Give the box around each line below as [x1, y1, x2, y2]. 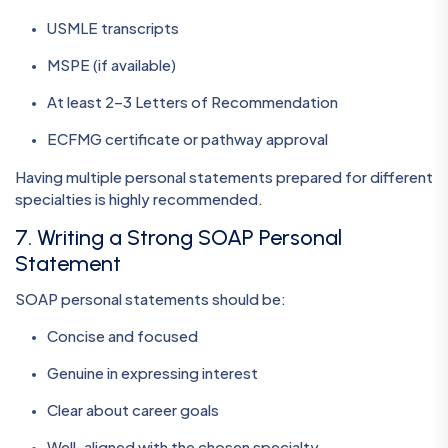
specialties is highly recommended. [15, 188, 263, 208]
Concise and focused [47, 325, 198, 345]
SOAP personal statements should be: [15, 288, 286, 308]
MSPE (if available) [47, 54, 176, 74]
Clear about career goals [47, 399, 219, 419]
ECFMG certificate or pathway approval [47, 128, 328, 148]
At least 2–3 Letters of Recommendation [47, 91, 338, 111]
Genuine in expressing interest [47, 362, 258, 382]
